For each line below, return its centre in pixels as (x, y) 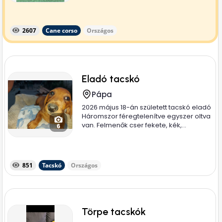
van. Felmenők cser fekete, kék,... (134, 125)
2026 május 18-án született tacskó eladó (147, 107)
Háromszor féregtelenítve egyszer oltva (146, 116)
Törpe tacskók (114, 212)
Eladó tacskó (111, 79)
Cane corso (62, 30)
